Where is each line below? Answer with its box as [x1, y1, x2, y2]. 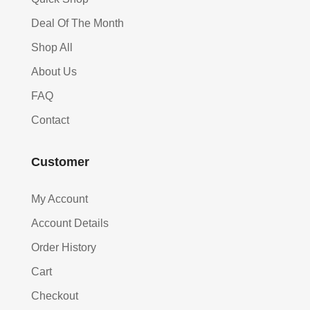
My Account [30, 193, 88, 206]
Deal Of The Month [30, 17, 124, 30]
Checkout [30, 290, 78, 302]
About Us [30, 66, 77, 78]
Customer [30, 155, 89, 170]
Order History [30, 241, 96, 254]
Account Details [30, 217, 109, 230]
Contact [30, 114, 69, 127]
